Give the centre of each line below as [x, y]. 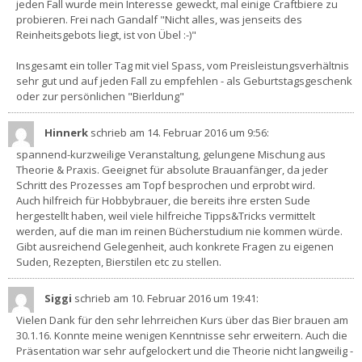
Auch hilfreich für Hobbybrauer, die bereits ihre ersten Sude [163, 200]
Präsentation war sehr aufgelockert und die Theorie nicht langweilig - [185, 350]
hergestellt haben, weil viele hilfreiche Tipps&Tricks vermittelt [166, 215]
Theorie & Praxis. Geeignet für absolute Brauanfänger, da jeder [172, 169]
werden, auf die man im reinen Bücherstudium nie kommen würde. [179, 231]
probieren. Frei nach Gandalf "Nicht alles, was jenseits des [159, 19]
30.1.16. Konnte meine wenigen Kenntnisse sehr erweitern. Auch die [182, 335]
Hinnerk [67, 133]
